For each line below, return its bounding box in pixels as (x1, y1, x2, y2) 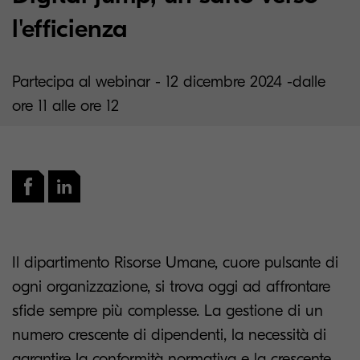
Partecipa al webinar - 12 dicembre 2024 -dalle (12, 72, 325, 91)
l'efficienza (12, 14, 128, 43)
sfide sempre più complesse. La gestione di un (12, 301, 323, 320)
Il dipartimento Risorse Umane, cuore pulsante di (12, 253, 338, 272)
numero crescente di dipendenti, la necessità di (12, 325, 326, 344)
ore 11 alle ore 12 (12, 96, 119, 115)
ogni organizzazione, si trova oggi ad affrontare (12, 277, 330, 296)
